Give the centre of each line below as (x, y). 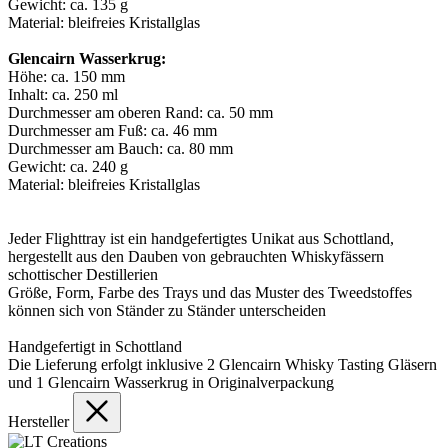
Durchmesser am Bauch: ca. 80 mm (120, 149)
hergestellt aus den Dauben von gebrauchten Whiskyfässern (196, 257)
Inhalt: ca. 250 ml (63, 95)
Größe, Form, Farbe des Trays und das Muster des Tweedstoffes (210, 293)
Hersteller (40, 422)
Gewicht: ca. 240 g (68, 167)
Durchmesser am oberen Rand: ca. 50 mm (140, 113)
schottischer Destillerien (83, 275)
